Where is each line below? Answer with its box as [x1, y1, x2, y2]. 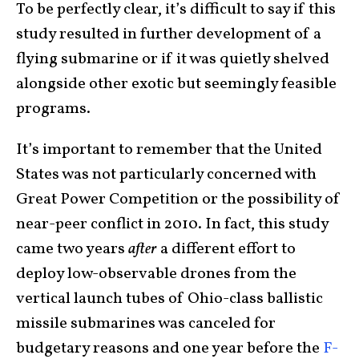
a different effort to [157, 237, 296, 260]
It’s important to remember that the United [16, 138, 322, 161]
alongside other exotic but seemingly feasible [16, 72, 337, 95]
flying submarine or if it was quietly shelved [16, 47, 329, 71]
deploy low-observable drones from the [16, 262, 296, 285]
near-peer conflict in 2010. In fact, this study [16, 212, 329, 236]
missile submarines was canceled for [16, 312, 276, 335]
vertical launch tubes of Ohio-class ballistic [16, 287, 323, 310]
